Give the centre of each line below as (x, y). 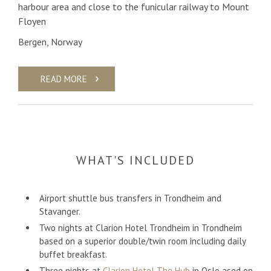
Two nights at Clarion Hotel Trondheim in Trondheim (141, 228)
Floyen (32, 21)
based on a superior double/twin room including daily (142, 241)
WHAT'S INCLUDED (135, 161)
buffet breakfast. (73, 255)
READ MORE (64, 79)
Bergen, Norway (50, 42)
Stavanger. (60, 212)
